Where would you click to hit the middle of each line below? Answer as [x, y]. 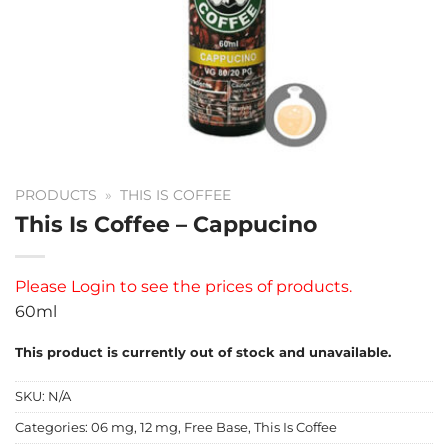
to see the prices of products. [236, 286]
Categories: [53, 428]
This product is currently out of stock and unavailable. [203, 352]
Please [41, 286]
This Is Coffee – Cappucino [166, 223]
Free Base [216, 428]
